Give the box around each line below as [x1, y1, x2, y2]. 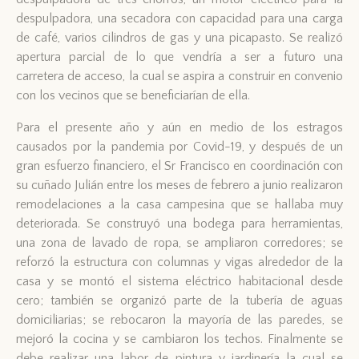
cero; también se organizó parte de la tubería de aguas [16, 292, 343, 308]
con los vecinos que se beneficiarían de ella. [16, 87, 250, 103]
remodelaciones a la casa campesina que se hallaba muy [16, 196, 343, 212]
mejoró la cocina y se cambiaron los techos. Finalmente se [16, 331, 343, 346]
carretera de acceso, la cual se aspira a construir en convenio [16, 68, 343, 83]
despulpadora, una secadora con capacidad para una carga [16, 10, 343, 26]
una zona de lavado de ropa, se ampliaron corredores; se [16, 235, 343, 250]
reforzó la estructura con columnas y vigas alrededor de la [16, 254, 343, 269]
